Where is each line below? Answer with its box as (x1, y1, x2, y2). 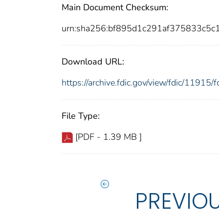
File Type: (62, 110, 100, 122)
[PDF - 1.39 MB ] (75, 131, 142, 143)
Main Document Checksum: (62, 1, 168, 14)
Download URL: (62, 56, 124, 68)
